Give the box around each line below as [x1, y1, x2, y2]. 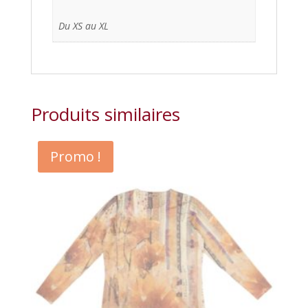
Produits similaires [30, 102, 180, 127]
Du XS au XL [58, 19, 109, 33]
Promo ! [49, 147, 101, 166]
